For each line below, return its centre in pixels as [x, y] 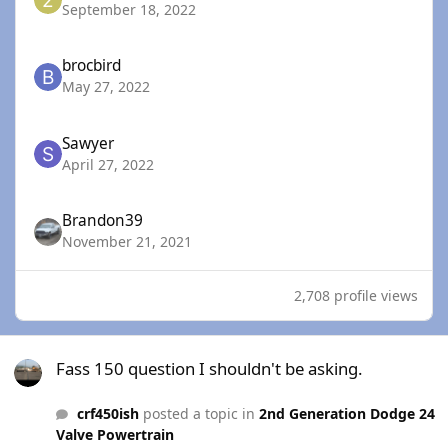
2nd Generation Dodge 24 [346, 413]
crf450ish [107, 413]
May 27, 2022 [106, 87]
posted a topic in [198, 413]
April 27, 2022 [108, 164]
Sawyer [88, 143]
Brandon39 [103, 221]
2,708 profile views [356, 296]
